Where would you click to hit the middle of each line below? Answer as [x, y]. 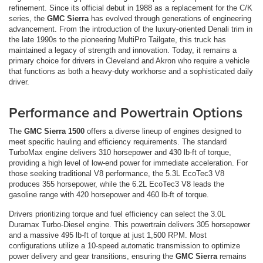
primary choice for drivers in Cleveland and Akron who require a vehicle [129, 61]
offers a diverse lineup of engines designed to [163, 131]
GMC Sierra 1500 [54, 131]
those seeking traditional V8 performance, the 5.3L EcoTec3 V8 [117, 174]
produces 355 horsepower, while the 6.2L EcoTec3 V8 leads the [117, 184]
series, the [28, 19]
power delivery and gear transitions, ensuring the [92, 257]
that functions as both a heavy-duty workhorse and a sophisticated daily [131, 72]
